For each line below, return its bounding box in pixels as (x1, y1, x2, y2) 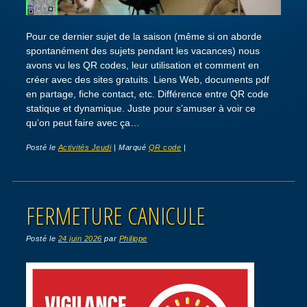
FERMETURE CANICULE (25, 199, 206, 232)
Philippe (119, 234, 147, 243)
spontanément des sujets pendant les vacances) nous (25, 45, 260, 57)
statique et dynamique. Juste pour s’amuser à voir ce (25, 103, 256, 114)
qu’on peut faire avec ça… (25, 117, 140, 129)
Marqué (119, 143, 149, 151)
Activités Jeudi (58, 143, 112, 151)
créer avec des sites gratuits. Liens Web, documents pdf (25, 74, 269, 86)
